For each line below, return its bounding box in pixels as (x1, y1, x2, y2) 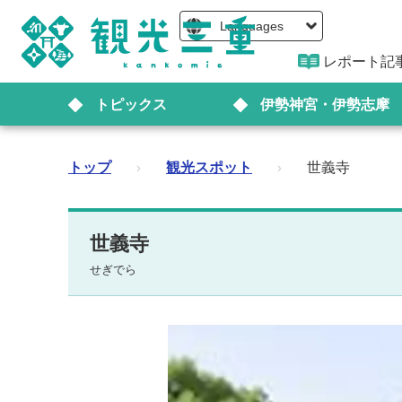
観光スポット (166, 157, 252, 177)
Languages (219, 19, 284, 33)
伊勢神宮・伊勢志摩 (259, 96, 389, 112)
